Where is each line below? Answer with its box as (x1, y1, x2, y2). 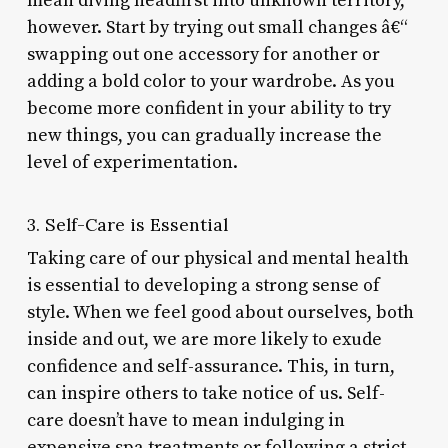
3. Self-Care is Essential (26, 212, 228, 236)
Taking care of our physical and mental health (26, 246, 409, 270)
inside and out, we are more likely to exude (26, 327, 382, 351)
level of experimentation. (26, 150, 238, 174)
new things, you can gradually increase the (26, 123, 382, 147)
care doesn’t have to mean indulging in (26, 408, 345, 432)
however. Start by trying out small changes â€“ (26, 15, 408, 39)
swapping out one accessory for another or (26, 42, 380, 66)
